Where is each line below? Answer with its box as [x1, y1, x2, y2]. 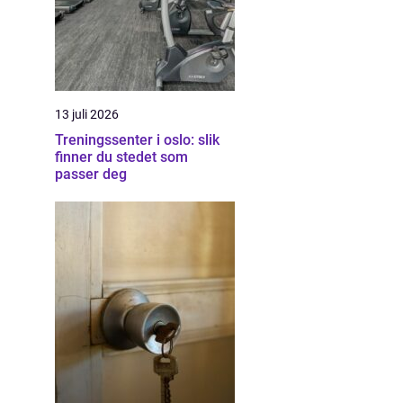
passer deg [55, 166, 127, 183]
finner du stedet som [55, 148, 188, 166]
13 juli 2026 [55, 107, 119, 121]
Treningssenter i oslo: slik [55, 131, 219, 148]
